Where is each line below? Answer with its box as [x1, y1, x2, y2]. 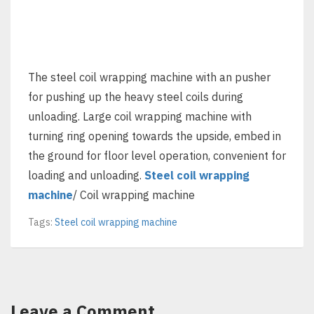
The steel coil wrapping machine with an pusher [28, 69, 271, 84]
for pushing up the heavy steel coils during [28, 89, 243, 104]
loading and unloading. [28, 168, 144, 182]
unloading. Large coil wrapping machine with [28, 109, 252, 123]
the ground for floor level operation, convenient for [28, 148, 286, 163]
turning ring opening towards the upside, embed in [28, 128, 281, 143]
